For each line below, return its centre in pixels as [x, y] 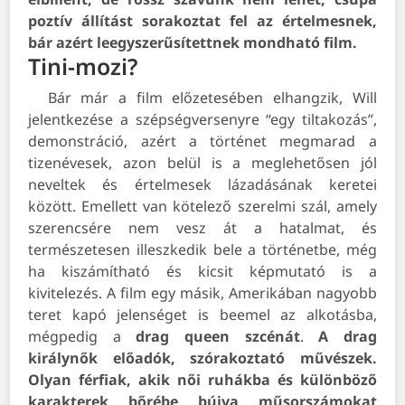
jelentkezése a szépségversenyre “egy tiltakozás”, [202, 120]
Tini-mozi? [83, 66]
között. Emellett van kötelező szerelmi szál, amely [202, 207]
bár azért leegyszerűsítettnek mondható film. [195, 43]
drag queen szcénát [218, 337]
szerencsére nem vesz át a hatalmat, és [202, 228]
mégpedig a [82, 337]
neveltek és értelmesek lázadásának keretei [202, 185]
